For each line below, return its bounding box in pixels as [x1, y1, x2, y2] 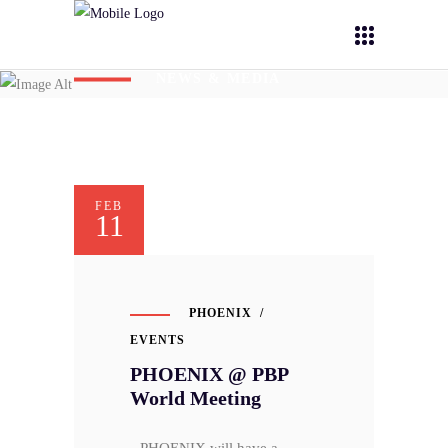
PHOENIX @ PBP [130, 363, 288, 386]
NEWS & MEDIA [156, 70, 281, 86]
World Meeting [130, 387, 261, 410]
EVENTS [130, 333, 185, 348]
